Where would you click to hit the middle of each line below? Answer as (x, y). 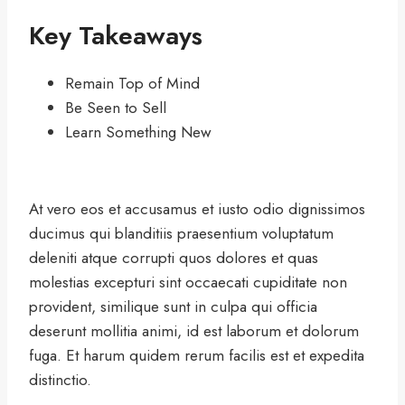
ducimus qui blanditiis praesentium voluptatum (181, 233)
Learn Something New (138, 132)
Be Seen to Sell (116, 107)
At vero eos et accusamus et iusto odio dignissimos (197, 208)
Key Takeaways (116, 35)
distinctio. (60, 379)
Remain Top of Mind (132, 83)
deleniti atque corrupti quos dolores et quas (174, 257)
